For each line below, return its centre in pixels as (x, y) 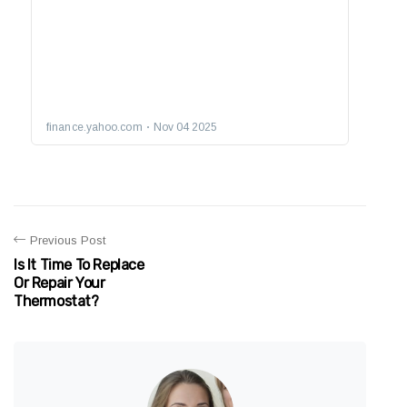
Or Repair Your (60, 283)
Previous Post (68, 240)
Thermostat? (56, 301)
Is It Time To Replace (79, 264)
